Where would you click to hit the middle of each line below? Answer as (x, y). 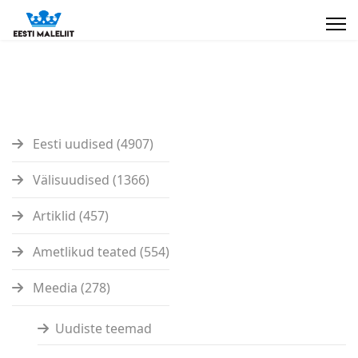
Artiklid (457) (69, 216)
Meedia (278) (70, 288)
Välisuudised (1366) (89, 180)
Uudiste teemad (103, 328)
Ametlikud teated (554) (99, 252)
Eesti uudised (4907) (91, 144)
